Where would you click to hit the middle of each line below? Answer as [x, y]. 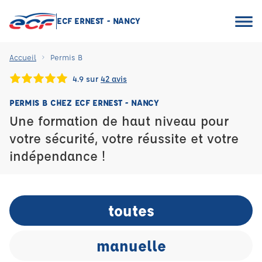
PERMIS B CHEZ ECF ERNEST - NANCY [84, 103]
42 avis [114, 78]
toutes [131, 211]
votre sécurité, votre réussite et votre [124, 138]
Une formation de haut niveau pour [119, 121]
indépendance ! [57, 156]
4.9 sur [87, 78]
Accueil [23, 57]
